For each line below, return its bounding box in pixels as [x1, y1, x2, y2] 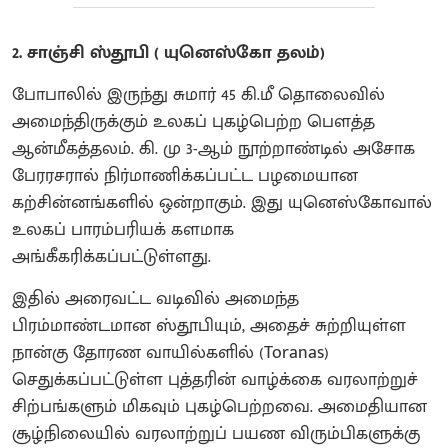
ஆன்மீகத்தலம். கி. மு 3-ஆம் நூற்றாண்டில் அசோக [12, 133, 415, 164]
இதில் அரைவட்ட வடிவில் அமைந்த [12, 283, 299, 314]
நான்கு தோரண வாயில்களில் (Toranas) [12, 337, 329, 368]
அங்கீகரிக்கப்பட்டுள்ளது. [12, 241, 211, 272]
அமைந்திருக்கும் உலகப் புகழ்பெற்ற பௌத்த [12, 106, 375, 137]
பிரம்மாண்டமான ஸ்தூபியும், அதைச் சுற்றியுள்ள [12, 310, 406, 341]
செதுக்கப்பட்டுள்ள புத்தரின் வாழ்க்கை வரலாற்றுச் [12, 364, 418, 395]
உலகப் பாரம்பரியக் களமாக [12, 214, 234, 245]
